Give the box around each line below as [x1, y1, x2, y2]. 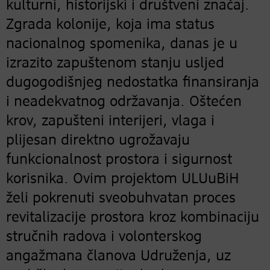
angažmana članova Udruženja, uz [6, 248, 231, 264]
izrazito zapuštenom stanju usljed [6, 55, 224, 71]
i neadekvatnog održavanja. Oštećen [6, 94, 242, 110]
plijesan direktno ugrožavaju [6, 133, 190, 148]
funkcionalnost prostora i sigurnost [6, 152, 232, 168]
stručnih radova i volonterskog [6, 229, 202, 245]
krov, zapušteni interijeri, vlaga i [6, 113, 215, 129]
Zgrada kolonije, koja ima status [6, 17, 215, 33]
